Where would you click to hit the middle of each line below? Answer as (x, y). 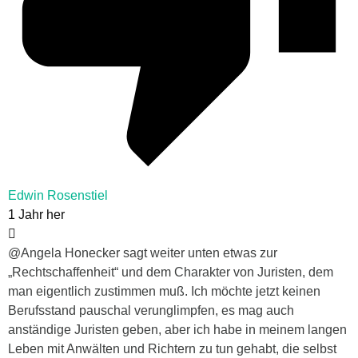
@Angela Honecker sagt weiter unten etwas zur (143, 253)
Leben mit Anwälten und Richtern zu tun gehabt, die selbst (172, 349)
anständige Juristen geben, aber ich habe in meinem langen (177, 330)
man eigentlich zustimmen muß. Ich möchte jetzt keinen (164, 292)
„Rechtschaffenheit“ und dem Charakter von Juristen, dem (171, 272)
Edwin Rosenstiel (58, 196)
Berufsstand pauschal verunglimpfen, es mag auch (151, 311)
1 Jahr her (36, 215)
